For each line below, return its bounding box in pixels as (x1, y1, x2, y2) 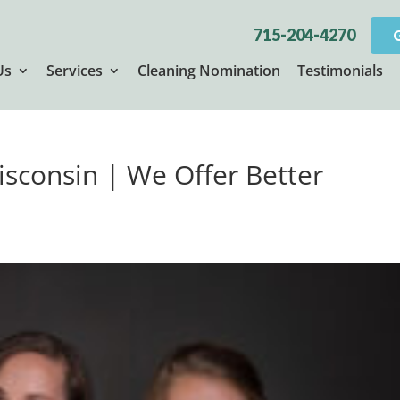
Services (46, 60, 103, 80)
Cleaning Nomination (137, 60, 280, 80)
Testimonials (296, 60, 383, 80)
